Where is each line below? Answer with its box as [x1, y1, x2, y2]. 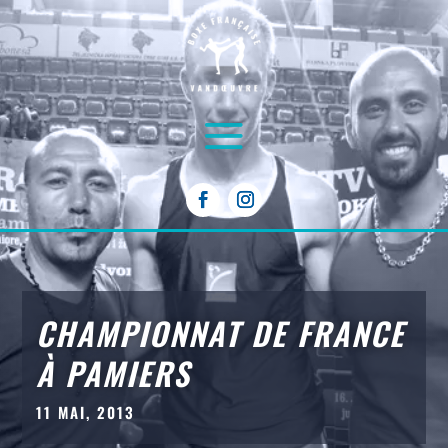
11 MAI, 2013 [35, 401, 135, 423]
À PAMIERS [35, 350, 191, 396]
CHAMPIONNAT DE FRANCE [35, 310, 405, 356]
